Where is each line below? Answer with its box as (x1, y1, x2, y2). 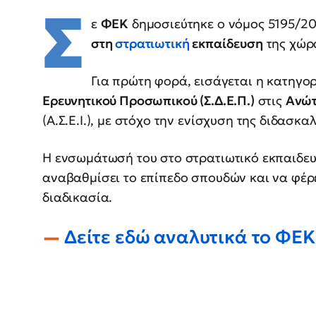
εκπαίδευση (189, 35, 263, 52)
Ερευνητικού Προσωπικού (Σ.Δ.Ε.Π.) (42, 92, 255, 109)
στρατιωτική (115, 35, 190, 52)
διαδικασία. (42, 189, 113, 206)
